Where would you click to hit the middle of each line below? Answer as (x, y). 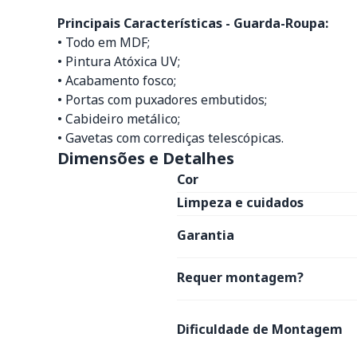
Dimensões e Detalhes (146, 158)
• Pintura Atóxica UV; (119, 61)
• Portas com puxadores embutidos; (162, 100)
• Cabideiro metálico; (119, 119)
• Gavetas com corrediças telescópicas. (171, 138)
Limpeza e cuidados (240, 202)
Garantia (206, 235)
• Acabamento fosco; (117, 80)
